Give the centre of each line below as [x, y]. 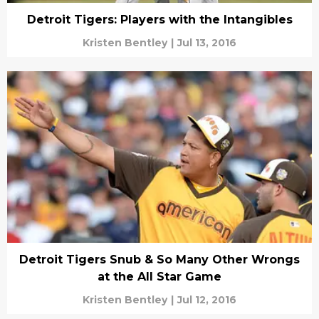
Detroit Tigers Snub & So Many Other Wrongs [159, 260]
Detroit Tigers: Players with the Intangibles [159, 20]
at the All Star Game [159, 277]
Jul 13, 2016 [207, 43]
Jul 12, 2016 [207, 300]
